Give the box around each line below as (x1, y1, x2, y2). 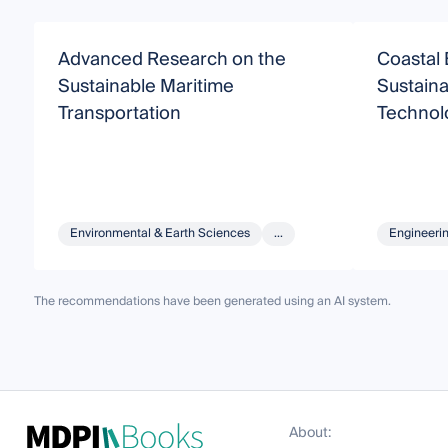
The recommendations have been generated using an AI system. (33, 290, 391, 312)
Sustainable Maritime (57, 70, 234, 102)
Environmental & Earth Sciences (69, 222, 250, 244)
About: (289, 421, 332, 445)
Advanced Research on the (57, 43, 286, 75)
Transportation (57, 97, 181, 129)
